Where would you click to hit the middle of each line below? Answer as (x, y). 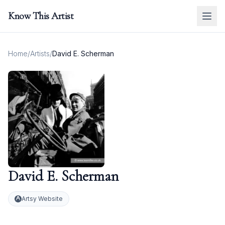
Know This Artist (41, 16)
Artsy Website (42, 199)
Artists (40, 53)
